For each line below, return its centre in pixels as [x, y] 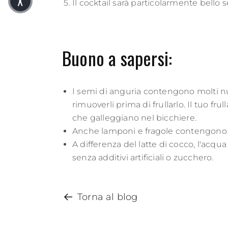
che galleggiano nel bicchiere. [134, 118]
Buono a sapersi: [117, 58]
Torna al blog [108, 197]
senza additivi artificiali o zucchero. [143, 157]
